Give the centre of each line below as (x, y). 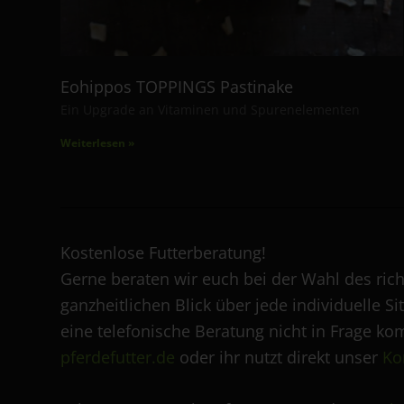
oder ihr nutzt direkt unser (279, 358)
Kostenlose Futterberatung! (163, 253)
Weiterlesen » (97, 143)
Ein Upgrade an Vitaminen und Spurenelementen (210, 110)
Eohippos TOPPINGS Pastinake (177, 87)
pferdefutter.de (118, 358)
